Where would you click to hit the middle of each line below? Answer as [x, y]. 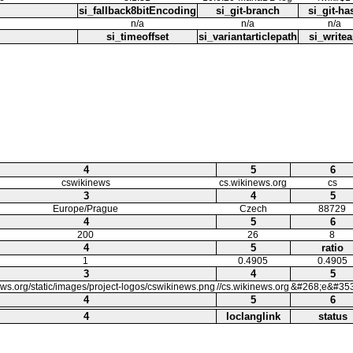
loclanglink [253, 316]
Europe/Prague [85, 208]
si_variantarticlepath [248, 36]
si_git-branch [248, 10]
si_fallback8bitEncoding [137, 10]
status [333, 316]
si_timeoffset [137, 36]
